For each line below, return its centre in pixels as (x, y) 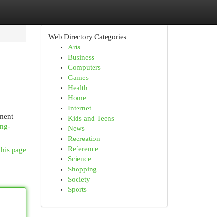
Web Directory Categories (87, 37)
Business (81, 57)
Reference (83, 149)
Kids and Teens (91, 118)
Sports (77, 189)
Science (79, 159)
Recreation (84, 139)
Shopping (82, 169)
